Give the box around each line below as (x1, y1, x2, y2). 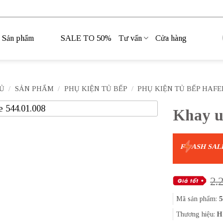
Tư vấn (118, 33, 142, 43)
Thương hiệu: (176, 210, 217, 219)
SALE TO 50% (61, 33, 111, 43)
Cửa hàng (155, 33, 187, 43)
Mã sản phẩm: (176, 195, 219, 203)
